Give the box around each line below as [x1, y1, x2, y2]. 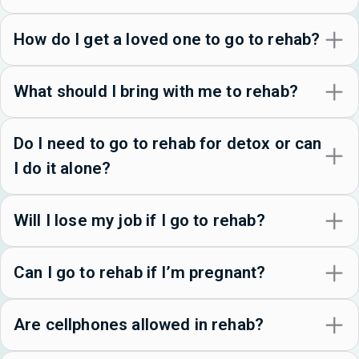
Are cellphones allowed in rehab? [14, 315, 264, 335]
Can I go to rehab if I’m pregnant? [14, 263, 266, 283]
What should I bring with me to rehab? [14, 82, 298, 102]
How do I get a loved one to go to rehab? [14, 30, 321, 50]
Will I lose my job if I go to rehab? [14, 211, 265, 231]
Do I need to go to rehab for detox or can [14, 134, 322, 154]
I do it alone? [14, 159, 111, 179]
